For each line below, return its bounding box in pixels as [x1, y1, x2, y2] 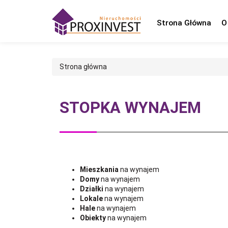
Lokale [80, 194, 103, 203]
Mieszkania [80, 165, 119, 174]
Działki [80, 184, 103, 193]
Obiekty [80, 213, 106, 222]
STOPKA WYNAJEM [60, 98, 201, 117]
